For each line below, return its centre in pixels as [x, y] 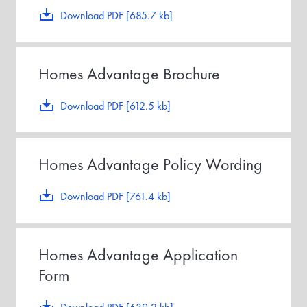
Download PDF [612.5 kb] [115, 106]
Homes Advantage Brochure [129, 74]
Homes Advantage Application [138, 255]
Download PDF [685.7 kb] [116, 16]
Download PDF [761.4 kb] [115, 197]
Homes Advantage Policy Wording [150, 164]
